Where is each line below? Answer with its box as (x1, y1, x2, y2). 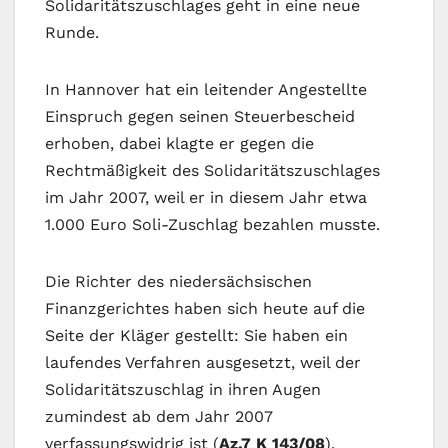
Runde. (45, 23, 109, 43)
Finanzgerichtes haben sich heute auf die (45, 299, 365, 319)
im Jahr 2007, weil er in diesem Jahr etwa (45, 188, 367, 208)
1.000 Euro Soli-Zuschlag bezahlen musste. (45, 215, 380, 235)
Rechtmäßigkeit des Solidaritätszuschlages (45, 161, 380, 181)
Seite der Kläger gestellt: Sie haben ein (45, 326, 348, 346)
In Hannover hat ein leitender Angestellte (45, 80, 367, 100)
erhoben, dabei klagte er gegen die (45, 134, 314, 154)
